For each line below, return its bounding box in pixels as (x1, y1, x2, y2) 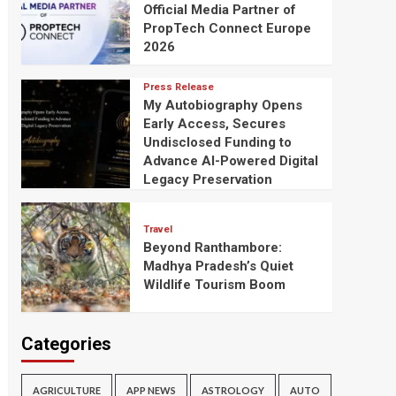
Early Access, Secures (142, 116, 286, 133)
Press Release (142, 81, 214, 94)
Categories (20, 332, 111, 354)
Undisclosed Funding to (142, 134, 292, 151)
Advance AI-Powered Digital (142, 153, 318, 170)
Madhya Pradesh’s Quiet (142, 257, 293, 274)
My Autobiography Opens (142, 97, 302, 114)
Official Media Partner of (142, 2, 296, 19)
